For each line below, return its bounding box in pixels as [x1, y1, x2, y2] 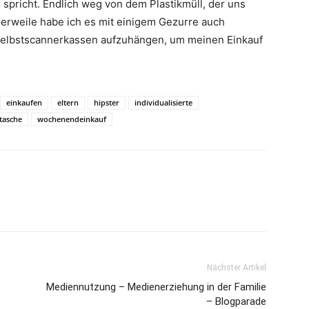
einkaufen [6, 97, 42, 108]
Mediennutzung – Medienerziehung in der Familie [46, 281, 266, 293]
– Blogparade [206, 295, 266, 308]
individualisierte [134, 97, 192, 108]
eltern [57, 97, 79, 108]
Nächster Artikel [207, 263, 266, 272]
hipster [94, 97, 119, 108]
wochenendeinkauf [37, 114, 106, 124]
